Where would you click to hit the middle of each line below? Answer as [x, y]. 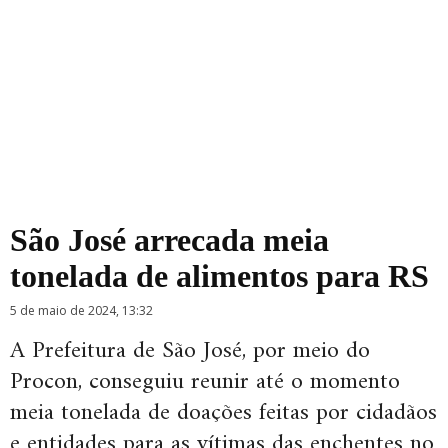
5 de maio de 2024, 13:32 [81, 310]
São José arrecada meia [169, 240]
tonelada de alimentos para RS [219, 276]
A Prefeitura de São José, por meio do [190, 351]
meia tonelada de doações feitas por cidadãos [223, 413]
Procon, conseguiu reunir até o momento [205, 382]
